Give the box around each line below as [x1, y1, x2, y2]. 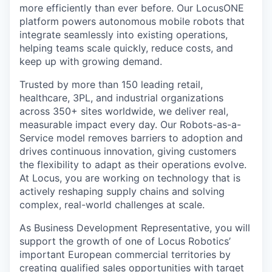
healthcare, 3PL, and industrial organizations [19, 92, 223, 104]
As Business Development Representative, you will [19, 222, 250, 234]
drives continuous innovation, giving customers [19, 145, 236, 157]
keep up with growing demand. [19, 55, 162, 67]
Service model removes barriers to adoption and [19, 132, 243, 144]
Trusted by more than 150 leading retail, [19, 78, 203, 90]
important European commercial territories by [19, 248, 231, 260]
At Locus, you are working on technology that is [19, 172, 240, 184]
